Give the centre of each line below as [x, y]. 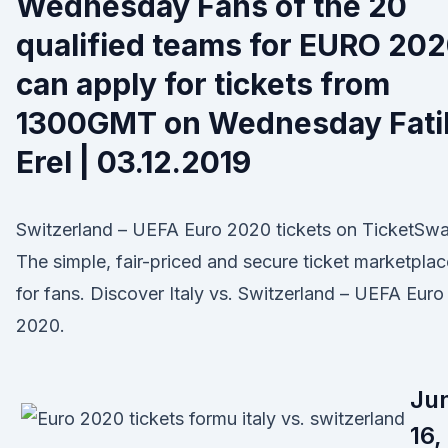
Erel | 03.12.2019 [133, 162]
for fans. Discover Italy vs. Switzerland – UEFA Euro [230, 293]
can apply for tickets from [203, 84]
